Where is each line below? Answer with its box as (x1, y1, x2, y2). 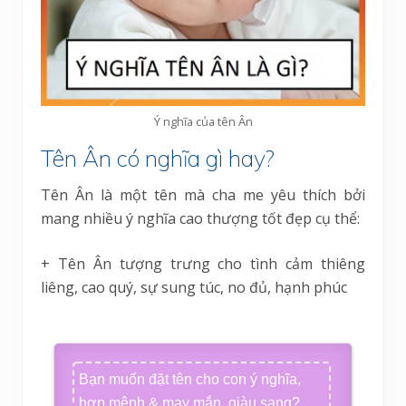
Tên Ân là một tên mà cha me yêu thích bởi (41, 185, 365, 206)
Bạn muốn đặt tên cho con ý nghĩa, (78, 372, 301, 388)
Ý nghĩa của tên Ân (153, 113, 253, 130)
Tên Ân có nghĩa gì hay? (41, 144, 275, 173)
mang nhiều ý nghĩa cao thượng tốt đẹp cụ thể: (41, 208, 360, 229)
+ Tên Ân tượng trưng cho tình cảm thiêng (41, 254, 365, 275)
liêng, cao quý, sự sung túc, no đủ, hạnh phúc (41, 277, 347, 298)
